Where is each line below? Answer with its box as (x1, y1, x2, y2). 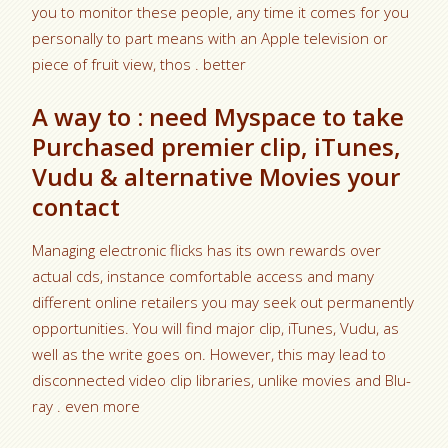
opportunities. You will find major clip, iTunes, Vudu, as (32, 317, 400, 338)
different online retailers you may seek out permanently (32, 291, 415, 312)
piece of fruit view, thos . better (32, 53, 247, 74)
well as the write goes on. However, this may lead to (32, 343, 387, 364)
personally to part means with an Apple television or (32, 27, 389, 48)
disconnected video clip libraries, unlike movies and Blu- (32, 369, 412, 390)
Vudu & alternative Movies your (32, 159, 401, 193)
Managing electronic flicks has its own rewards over (32, 239, 382, 260)
